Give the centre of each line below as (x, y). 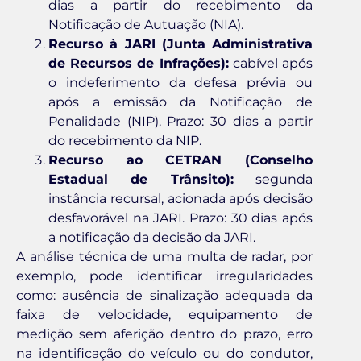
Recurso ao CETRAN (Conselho (180, 160)
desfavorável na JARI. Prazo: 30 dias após (180, 218)
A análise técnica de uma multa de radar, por (164, 256)
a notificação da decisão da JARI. (152, 237)
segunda (273, 179)
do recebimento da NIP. (125, 140)
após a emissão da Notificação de (180, 102)
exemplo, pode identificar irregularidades (164, 276)
